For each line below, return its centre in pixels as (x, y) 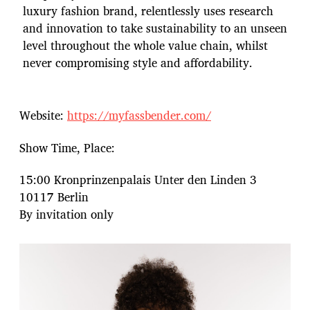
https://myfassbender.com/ (139, 116)
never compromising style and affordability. (138, 63)
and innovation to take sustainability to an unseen (155, 28)
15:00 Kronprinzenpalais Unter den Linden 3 (138, 179)
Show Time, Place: (67, 147)
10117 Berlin (54, 197)
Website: (43, 116)
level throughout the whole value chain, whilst (145, 45)
